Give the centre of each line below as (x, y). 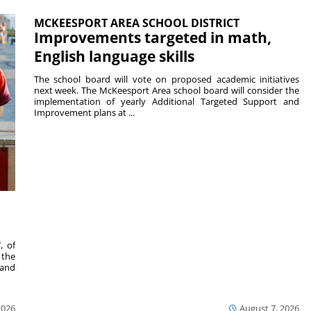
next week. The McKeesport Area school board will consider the (167, 91)
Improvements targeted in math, (152, 38)
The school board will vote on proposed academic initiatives (167, 79)
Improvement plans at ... (84, 113)
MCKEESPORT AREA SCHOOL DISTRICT (136, 23)
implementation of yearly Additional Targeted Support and (167, 102)
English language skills (114, 57)
